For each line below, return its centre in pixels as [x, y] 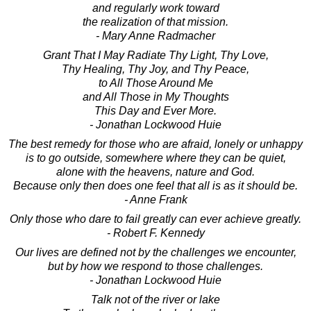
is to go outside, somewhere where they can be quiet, [155, 158]
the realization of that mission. [155, 22]
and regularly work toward [155, 8]
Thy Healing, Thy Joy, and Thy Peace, [155, 69]
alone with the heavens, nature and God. [155, 171]
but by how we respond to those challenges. [155, 266]
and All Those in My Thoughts [155, 96]
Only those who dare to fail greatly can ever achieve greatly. [155, 219]
